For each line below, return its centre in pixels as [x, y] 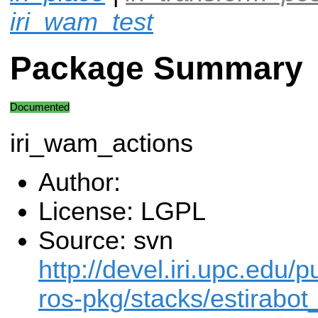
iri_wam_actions [102, 143]
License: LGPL [122, 212]
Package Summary [157, 69]
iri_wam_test [82, 22]
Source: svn [106, 241]
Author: [79, 183]
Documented [40, 107]
